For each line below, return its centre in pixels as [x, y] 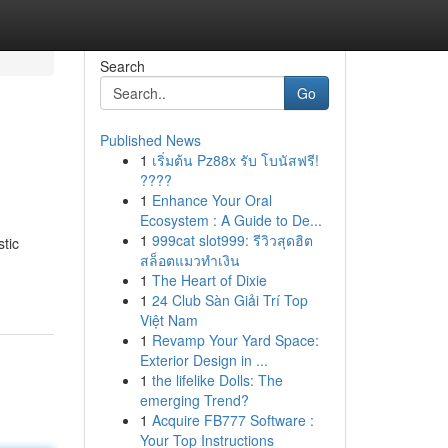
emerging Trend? [194, 400]
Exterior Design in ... [203, 360]
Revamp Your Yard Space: [235, 340]
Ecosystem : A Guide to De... [230, 220]
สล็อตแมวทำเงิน [189, 260]
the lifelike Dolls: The [217, 380]
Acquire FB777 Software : [232, 420]
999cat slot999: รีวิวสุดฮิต [232, 240]
